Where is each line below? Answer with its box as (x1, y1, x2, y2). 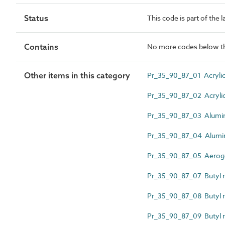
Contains (24, 41, 58, 52)
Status (24, 13, 48, 23)
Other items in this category (24, 70, 130, 80)
